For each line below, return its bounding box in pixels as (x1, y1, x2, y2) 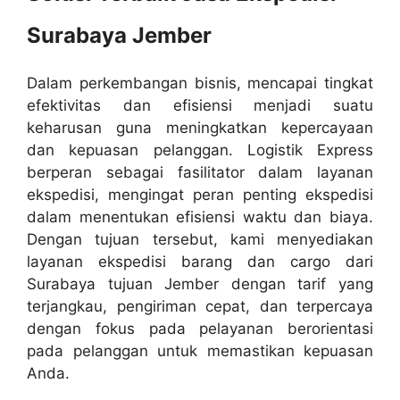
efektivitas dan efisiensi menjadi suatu (27, 96, 373, 114)
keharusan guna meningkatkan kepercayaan (27, 119, 373, 137)
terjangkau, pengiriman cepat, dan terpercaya (27, 297, 373, 315)
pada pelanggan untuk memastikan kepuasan (27, 342, 373, 360)
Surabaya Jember (27, 22, 212, 48)
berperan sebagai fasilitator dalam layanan (27, 163, 373, 181)
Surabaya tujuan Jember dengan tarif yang (27, 275, 373, 293)
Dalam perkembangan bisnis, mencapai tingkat (27, 74, 373, 92)
